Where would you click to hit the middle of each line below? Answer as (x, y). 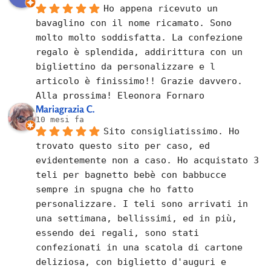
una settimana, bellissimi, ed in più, (137, 218)
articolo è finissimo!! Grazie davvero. (139, 81)
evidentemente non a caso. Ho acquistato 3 (148, 160)
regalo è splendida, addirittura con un (139, 52)
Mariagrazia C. (66, 109)
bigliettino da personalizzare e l (126, 66)
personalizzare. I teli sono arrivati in (142, 204)
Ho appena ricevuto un (161, 8)
